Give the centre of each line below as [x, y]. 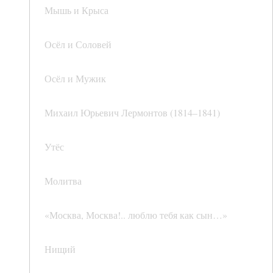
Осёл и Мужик [75, 79]
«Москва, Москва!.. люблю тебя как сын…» [136, 215]
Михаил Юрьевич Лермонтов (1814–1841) [132, 113]
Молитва [63, 181]
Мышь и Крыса [76, 10]
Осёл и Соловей [78, 44]
